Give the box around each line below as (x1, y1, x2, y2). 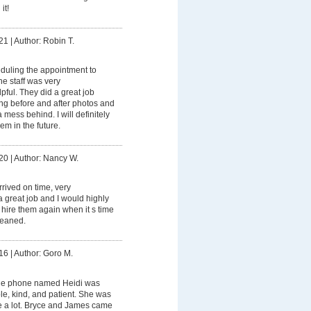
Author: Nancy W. (13, 153, 78, 163)
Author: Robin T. (13, 35, 74, 46)
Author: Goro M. (13, 248, 73, 258)
